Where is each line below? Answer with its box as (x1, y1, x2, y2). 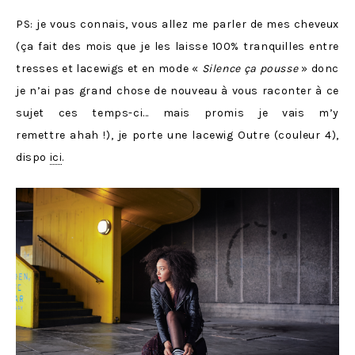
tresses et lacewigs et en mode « (16, 62, 202, 75)
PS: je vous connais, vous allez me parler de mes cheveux (16, 17, 339, 31)
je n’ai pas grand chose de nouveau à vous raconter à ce (16, 84, 339, 97)
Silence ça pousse (201, 62, 299, 75)
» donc (298, 62, 340, 75)
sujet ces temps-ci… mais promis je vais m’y (16, 106, 339, 120)
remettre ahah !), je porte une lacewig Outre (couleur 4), (16, 128, 339, 142)
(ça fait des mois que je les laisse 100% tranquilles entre (16, 40, 339, 53)
